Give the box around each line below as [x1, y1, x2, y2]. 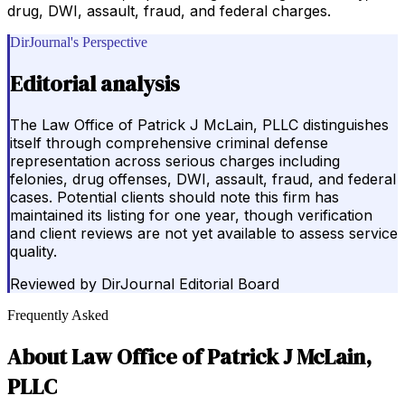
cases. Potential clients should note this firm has [10, 188, 339, 207]
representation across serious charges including [10, 152, 340, 171]
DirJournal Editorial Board [101, 275, 279, 294]
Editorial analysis [10, 68, 180, 99]
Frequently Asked [7, 307, 108, 324]
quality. [10, 242, 57, 261]
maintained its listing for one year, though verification [10, 206, 372, 225]
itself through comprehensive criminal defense [10, 134, 328, 153]
